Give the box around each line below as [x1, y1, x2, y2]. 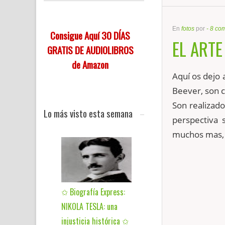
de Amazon [72, 57, 108, 71]
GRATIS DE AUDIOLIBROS [47, 43, 134, 57]
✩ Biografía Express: [61, 186, 125, 198]
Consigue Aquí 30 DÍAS [50, 28, 130, 42]
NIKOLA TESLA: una [61, 200, 118, 212]
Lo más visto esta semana [44, 106, 133, 120]
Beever [172, 85, 201, 96]
